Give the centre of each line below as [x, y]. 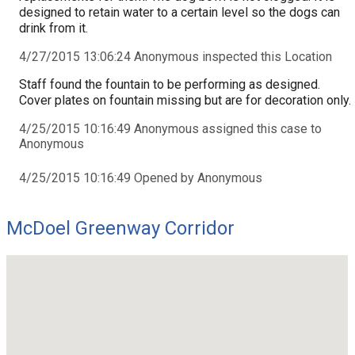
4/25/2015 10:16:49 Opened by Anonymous [141, 177]
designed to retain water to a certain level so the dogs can [179, 12]
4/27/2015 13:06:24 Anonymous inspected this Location [176, 56]
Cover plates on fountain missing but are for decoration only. [185, 100]
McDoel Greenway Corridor [120, 228]
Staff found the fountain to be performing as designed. [170, 84]
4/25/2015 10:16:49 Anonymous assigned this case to [170, 128]
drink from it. [53, 28]
